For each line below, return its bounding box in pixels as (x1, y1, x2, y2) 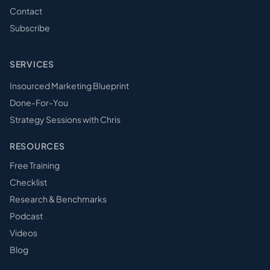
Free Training (10, 160, 60, 171)
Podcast (10, 210, 43, 221)
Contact (10, 5, 42, 16)
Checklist (10, 177, 47, 187)
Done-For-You (10, 97, 68, 108)
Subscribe (10, 22, 50, 33)
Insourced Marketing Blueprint (10, 80, 129, 91)
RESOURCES (10, 140, 65, 151)
